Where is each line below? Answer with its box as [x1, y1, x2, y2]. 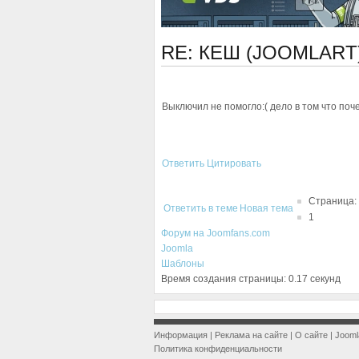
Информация [154, 330, 208, 340]
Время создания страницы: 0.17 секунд [161, 273, 341, 284]
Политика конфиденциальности [154, 344, 282, 353]
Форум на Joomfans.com [161, 228, 270, 239]
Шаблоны [161, 258, 204, 269]
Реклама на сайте [215, 330, 288, 340]
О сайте [295, 330, 328, 340]
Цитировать [207, 158, 261, 169]
